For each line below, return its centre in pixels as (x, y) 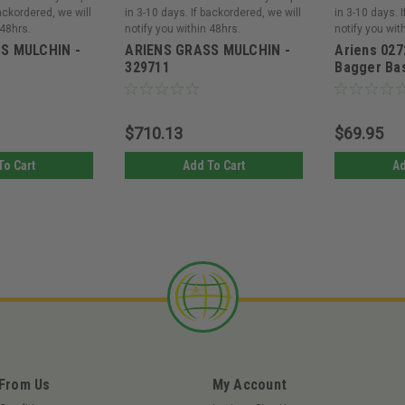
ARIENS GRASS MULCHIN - (207, 51)
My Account (249, 385)
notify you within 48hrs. (183, 29)
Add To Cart (214, 166)
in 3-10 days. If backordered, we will (213, 13)
